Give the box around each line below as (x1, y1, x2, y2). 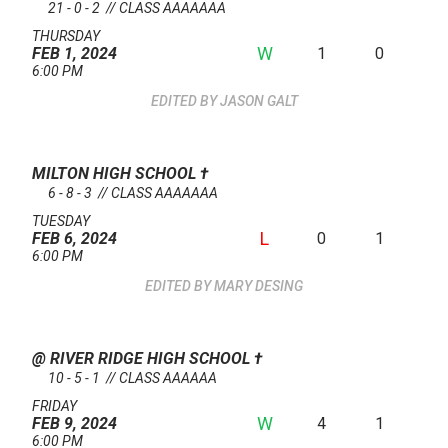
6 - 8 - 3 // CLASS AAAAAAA (48, 185, 218, 202)
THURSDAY (32, 28, 100, 45)
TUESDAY (32, 213, 90, 230)
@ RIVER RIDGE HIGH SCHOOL (32, 349, 254, 369)
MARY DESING (214, 278, 303, 295)
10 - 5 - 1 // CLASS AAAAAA (48, 370, 217, 387)
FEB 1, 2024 (32, 44, 117, 64)
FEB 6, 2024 (32, 229, 117, 249)
